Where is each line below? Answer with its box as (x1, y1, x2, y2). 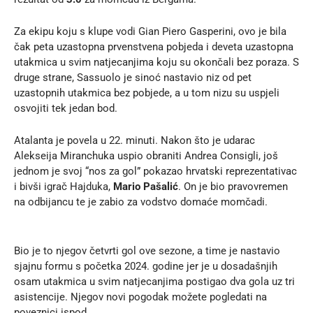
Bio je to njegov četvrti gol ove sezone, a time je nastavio (14, 244, 280, 257)
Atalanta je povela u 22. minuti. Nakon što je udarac (14, 133, 255, 147)
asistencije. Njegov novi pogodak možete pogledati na (14, 290, 267, 303)
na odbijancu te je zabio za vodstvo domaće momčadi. (14, 195, 268, 208)
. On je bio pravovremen (178, 180, 288, 193)
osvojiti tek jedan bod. (14, 101, 117, 115)
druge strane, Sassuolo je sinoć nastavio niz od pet (14, 71, 252, 84)
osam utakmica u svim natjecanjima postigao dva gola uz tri (14, 275, 295, 288)
